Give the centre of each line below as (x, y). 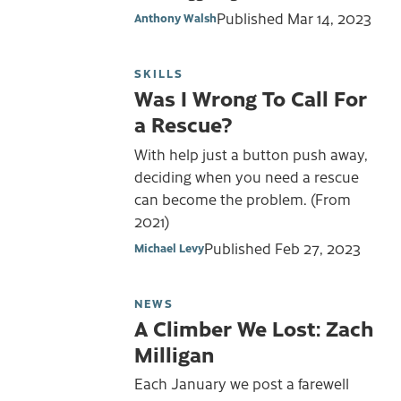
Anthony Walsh (175, 18)
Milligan (174, 353)
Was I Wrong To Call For (251, 98)
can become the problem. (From (243, 199)
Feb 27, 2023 (318, 247)
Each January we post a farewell (242, 384)
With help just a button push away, (251, 154)
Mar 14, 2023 (329, 18)
